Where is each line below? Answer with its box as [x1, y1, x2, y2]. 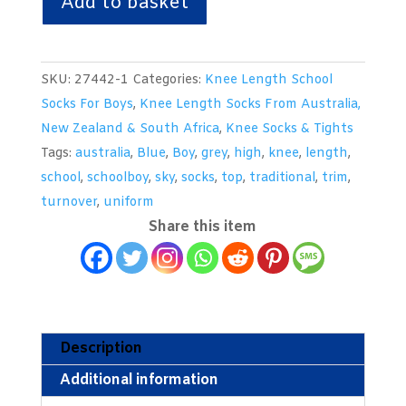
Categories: [131, 71, 205, 89]
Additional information [59, 370, 218, 390]
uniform [102, 193, 154, 211]
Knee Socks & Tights [225, 120, 353, 138]
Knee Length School [204, 71, 333, 89]
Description [59, 338, 142, 358]
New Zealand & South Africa [40, 120, 219, 138]
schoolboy [86, 169, 149, 187]
